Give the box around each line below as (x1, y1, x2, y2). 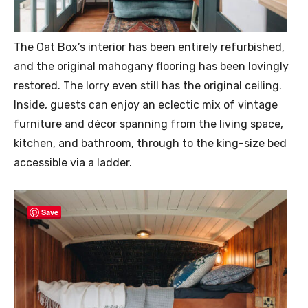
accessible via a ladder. (14, 156, 132, 170)
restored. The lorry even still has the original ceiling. (14, 79, 282, 93)
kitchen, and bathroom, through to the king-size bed (14, 137, 287, 151)
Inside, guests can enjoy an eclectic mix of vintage (14, 98, 278, 112)
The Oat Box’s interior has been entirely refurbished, (14, 41, 285, 54)
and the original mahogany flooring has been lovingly (14, 60, 289, 74)
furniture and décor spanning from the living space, (14, 118, 283, 131)
